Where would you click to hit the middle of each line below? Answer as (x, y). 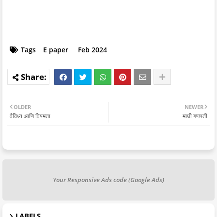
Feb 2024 (93, 49)
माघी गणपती (195, 116)
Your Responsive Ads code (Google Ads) (108, 179)
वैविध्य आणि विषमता (30, 116)
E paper (56, 49)
